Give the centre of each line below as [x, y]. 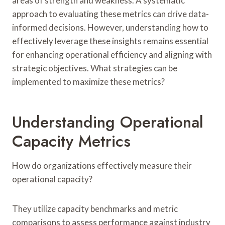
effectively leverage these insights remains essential [110, 41]
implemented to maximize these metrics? [88, 81]
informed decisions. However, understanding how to [110, 27]
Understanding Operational [108, 122]
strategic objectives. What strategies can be [95, 68]
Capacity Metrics [71, 141]
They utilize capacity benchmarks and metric [95, 208]
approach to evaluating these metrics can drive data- [110, 14]
